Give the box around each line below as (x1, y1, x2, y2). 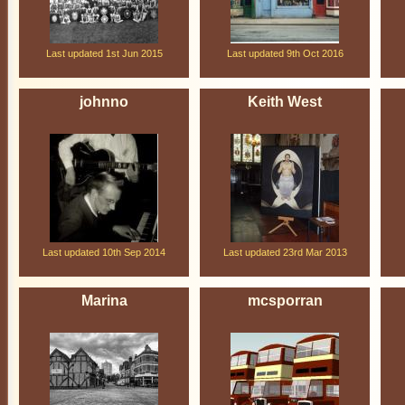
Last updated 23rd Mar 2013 (222, 247, 347, 258)
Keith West (248, 94, 322, 109)
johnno (80, 94, 128, 109)
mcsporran (247, 293, 323, 308)
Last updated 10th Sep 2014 (42, 247, 165, 258)
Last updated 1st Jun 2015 (45, 48, 163, 59)
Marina (80, 293, 127, 308)
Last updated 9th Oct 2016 (226, 48, 344, 59)
